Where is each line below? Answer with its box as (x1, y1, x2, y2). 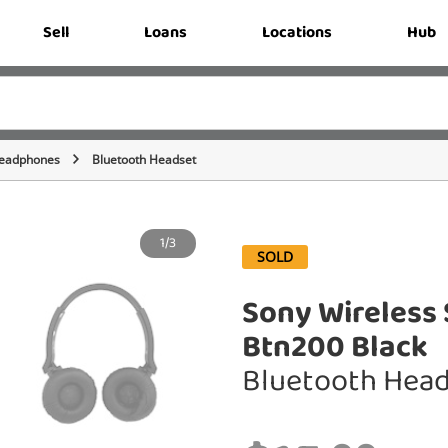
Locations (261, 18, 332, 47)
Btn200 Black (242, 320, 428, 375)
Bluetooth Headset (92, 151, 196, 168)
